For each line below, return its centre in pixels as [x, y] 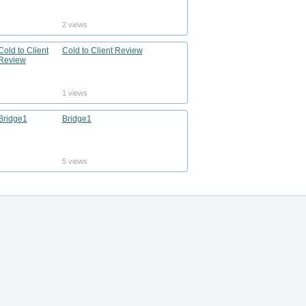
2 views [74, 25]
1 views [74, 93]
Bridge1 [76, 119]
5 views [74, 161]
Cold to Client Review [102, 51]
